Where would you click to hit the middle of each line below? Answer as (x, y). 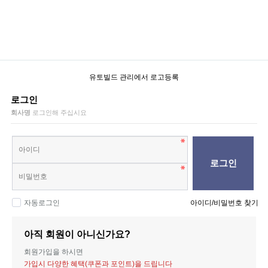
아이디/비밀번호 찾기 (224, 203)
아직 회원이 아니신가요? (77, 234)
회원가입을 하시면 (54, 252)
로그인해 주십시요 (60, 112)
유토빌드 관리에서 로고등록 (134, 77)
